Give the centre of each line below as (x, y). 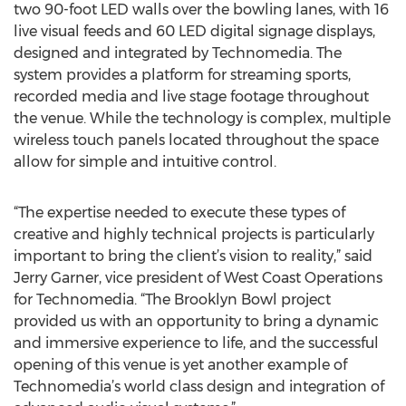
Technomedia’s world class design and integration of (199, 387)
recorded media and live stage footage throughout (191, 97)
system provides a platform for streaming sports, (182, 75)
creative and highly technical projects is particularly (194, 234)
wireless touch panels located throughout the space (196, 140)
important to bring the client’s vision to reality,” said (193, 256)
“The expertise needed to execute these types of (179, 213)
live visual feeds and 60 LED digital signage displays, (194, 31)
